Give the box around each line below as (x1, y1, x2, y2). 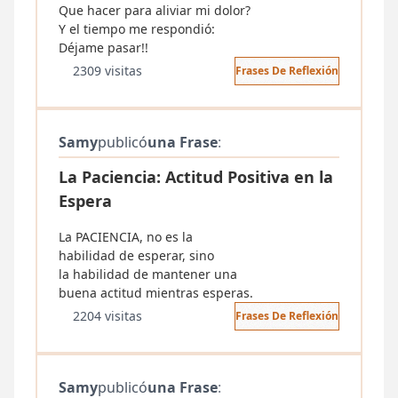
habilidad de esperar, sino (59, 247, 214, 264)
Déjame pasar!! (59, 39, 148, 56)
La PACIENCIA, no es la (59, 228, 193, 245)
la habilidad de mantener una (59, 266, 237, 283)
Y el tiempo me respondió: (59, 20, 215, 37)
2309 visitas (73, 62, 142, 79)
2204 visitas (73, 307, 142, 324)
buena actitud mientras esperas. (59, 284, 253, 301)
